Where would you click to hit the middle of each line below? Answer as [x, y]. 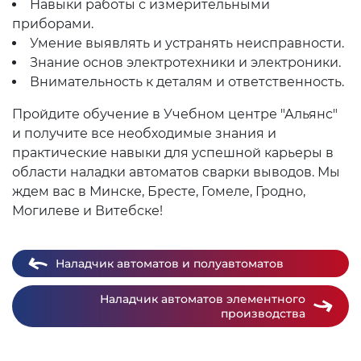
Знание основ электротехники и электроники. [185, 62]
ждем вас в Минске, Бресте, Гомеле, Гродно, [159, 191]
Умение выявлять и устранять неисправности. [187, 43]
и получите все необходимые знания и [144, 133]
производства [263, 313]
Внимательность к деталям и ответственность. [187, 82]
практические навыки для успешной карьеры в [173, 153]
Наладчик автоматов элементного [203, 299]
